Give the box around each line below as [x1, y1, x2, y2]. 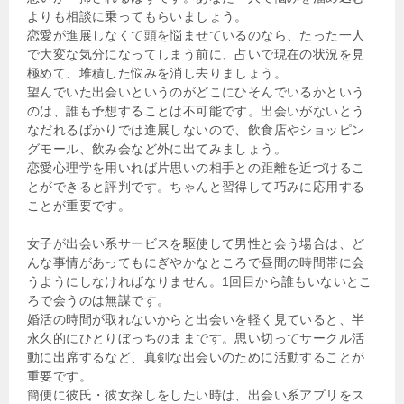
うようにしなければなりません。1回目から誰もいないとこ [27, 273, 372, 289]
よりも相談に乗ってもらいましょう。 [27, 8, 248, 23]
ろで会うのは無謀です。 [27, 292, 170, 308]
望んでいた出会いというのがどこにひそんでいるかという [27, 84, 365, 99]
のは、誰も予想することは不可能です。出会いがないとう [27, 103, 365, 118]
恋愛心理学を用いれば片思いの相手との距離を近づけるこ [27, 160, 365, 175]
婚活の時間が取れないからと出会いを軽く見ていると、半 [27, 311, 365, 326]
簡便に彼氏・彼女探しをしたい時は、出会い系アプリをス [27, 387, 365, 402]
